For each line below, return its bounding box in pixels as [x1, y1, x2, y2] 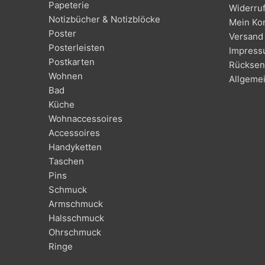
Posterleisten [49, 41, 105, 53]
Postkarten [49, 56, 95, 67]
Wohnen [49, 70, 83, 82]
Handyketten [49, 141, 102, 153]
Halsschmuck [49, 212, 104, 224]
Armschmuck [49, 198, 103, 209]
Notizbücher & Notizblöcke [49, 13, 160, 25]
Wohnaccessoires [49, 112, 122, 124]
